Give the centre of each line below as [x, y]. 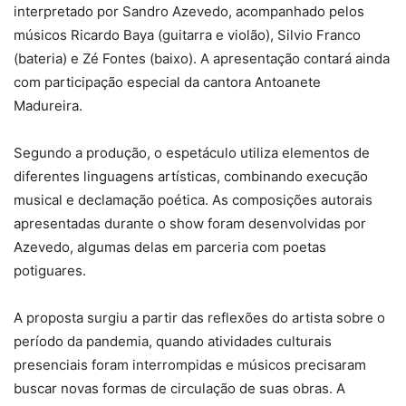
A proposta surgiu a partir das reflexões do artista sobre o [199, 317]
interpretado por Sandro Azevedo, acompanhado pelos [189, 11]
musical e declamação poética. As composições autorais [193, 199]
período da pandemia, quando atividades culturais [173, 341]
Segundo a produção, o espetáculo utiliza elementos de [192, 152]
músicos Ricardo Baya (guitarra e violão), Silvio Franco [187, 34]
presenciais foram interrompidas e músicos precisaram [190, 364]
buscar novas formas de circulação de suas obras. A [179, 388]
